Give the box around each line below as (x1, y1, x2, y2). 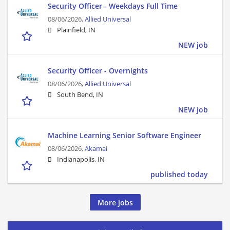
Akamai (85, 144, 107, 154)
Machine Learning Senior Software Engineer (48, 130, 201, 141)
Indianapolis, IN (57, 155, 105, 164)
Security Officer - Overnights (48, 66, 148, 76)
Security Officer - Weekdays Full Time (48, 1, 178, 11)
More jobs (97, 197, 133, 207)
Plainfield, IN (57, 26, 95, 35)
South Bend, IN (57, 90, 103, 100)
